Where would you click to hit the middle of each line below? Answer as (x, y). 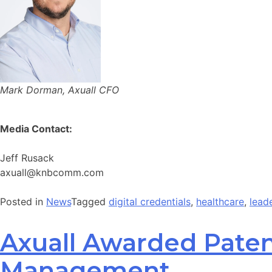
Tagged (90, 201)
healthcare (220, 201)
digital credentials (150, 201)
